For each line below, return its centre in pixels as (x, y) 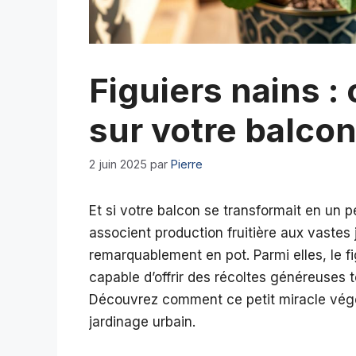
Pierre (187, 164)
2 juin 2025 (118, 164)
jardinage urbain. (142, 322)
